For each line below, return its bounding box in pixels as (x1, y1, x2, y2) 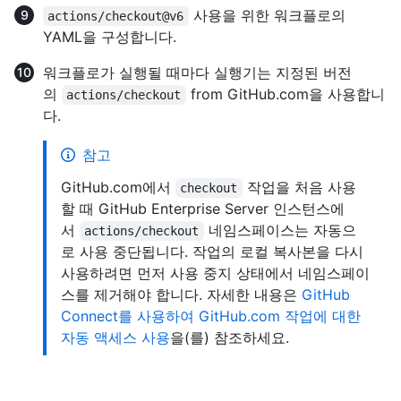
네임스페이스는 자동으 (203, 221, 356, 240)
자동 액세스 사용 (61, 328, 170, 347)
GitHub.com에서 (61, 178, 175, 197)
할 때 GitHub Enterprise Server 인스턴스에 (61, 200, 345, 218)
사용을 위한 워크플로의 (188, 6, 350, 25)
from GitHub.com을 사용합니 (185, 85, 385, 104)
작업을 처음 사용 (242, 178, 356, 197)
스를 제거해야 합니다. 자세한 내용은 (61, 286, 302, 304)
